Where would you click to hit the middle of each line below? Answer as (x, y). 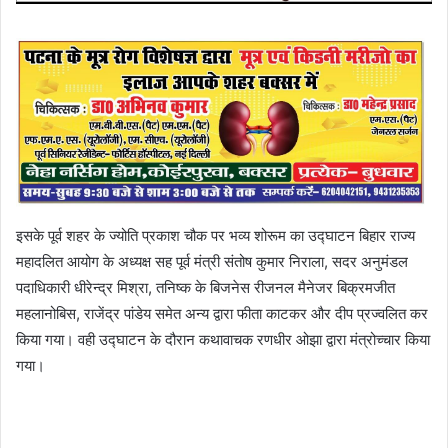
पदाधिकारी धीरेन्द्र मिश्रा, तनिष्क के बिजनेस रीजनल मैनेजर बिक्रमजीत (205, 287)
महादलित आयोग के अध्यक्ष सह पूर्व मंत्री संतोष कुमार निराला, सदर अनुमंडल (212, 261)
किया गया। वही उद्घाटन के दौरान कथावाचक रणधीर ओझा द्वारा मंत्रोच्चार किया (223, 339)
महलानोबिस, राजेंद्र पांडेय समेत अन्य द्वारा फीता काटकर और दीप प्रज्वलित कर (222, 313)
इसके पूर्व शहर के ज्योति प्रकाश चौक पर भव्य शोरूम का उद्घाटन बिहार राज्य (215, 235)
